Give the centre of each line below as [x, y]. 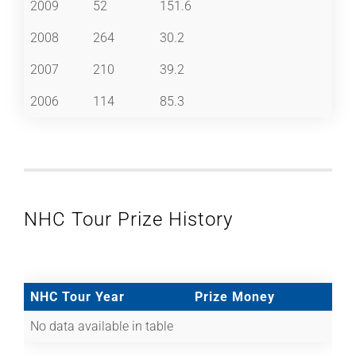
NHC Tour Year [77, 296]
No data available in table [102, 326]
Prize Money [235, 296]
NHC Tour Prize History [128, 219]
